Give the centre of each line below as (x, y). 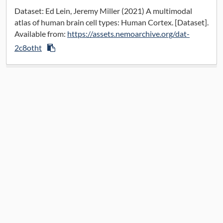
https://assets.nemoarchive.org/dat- (128, 34)
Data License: (55, 11)
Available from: (41, 34)
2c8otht (28, 48)
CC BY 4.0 (105, 11)
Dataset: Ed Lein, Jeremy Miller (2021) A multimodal (103, 11)
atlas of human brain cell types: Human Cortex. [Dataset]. (111, 22)
